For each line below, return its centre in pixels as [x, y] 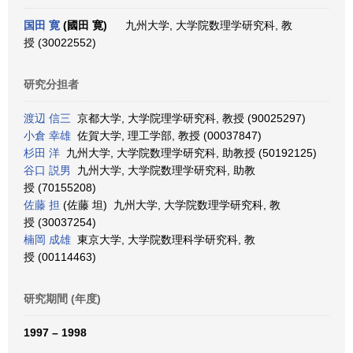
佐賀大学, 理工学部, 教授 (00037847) [166, 136]
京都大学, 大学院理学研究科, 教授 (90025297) [188, 118]
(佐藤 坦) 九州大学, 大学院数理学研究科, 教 [170, 205]
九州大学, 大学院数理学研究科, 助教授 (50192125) [188, 153]
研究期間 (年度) [62, 299]
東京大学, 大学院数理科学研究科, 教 [163, 240]
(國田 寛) [84, 25]
